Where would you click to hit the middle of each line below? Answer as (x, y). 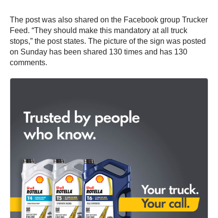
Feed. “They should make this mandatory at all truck (99, 30)
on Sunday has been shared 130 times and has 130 (99, 52)
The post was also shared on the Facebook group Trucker (109, 19)
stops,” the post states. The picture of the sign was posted (108, 41)
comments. (28, 62)
